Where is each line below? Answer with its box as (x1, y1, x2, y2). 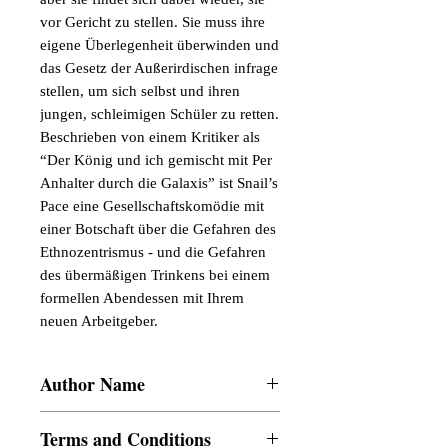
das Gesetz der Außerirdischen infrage (40, 60, 278, 76)
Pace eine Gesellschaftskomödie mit (40, 198, 264, 214)
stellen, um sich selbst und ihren (40, 83, 240, 99)
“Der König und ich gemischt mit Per (40, 152, 272, 168)
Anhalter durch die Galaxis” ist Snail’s (40, 175, 278, 191)
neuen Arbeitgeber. (40, 313, 158, 329)
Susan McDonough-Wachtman (40, 412, 210, 431)
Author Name (40, 371, 145, 397)
